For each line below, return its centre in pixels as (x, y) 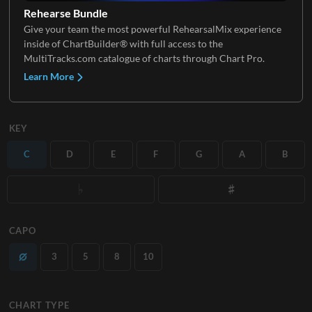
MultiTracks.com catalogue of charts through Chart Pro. (144, 58)
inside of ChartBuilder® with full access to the (123, 43)
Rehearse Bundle (65, 13)
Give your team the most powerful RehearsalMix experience (152, 29)
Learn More (49, 76)
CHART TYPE (39, 305)
